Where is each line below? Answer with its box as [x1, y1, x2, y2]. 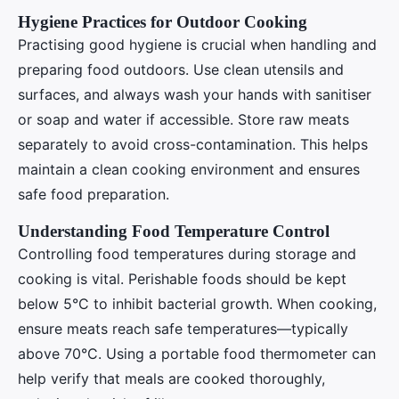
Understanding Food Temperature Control [18, 221, 330, 240]
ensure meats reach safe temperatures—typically [18, 319, 348, 338]
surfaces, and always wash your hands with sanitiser [18, 85, 371, 103]
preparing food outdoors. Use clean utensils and [18, 60, 344, 78]
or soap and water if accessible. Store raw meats [18, 110, 349, 128]
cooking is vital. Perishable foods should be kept [18, 269, 346, 288]
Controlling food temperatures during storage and [18, 244, 356, 263]
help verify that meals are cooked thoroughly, [18, 369, 325, 387]
